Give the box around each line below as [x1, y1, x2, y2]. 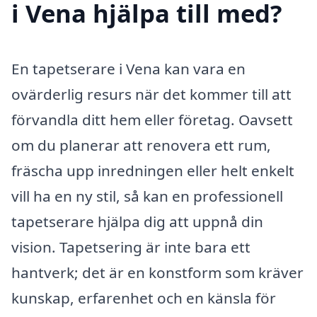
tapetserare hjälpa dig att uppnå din [11, 212, 263, 232]
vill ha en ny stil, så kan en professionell [11, 186, 283, 207]
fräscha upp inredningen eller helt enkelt [11, 161, 294, 181]
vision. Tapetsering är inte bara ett [11, 237, 250, 258]
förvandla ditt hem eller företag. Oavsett [11, 110, 293, 130]
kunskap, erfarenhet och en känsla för [11, 288, 276, 309]
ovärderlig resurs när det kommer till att [11, 84, 292, 105]
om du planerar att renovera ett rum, [11, 135, 271, 156]
